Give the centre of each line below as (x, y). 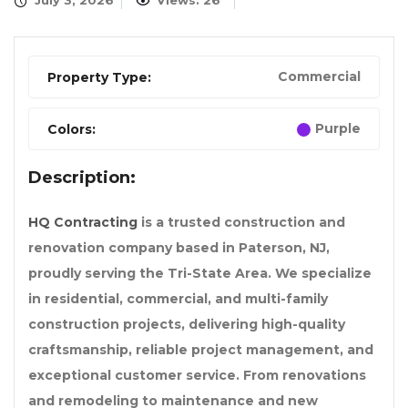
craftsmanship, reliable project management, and (201, 350)
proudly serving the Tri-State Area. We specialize (200, 274)
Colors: (71, 130)
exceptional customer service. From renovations (197, 376)
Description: (82, 178)
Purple (338, 129)
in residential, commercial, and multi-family (178, 299)
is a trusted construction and (241, 223)
